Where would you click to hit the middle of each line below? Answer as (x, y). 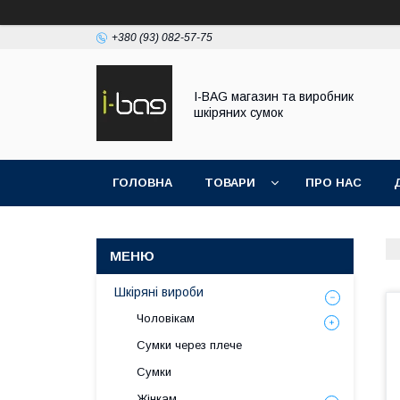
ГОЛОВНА (142, 183)
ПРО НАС (333, 183)
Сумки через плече (189, 345)
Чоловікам (166, 318)
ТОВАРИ (230, 183)
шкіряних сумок (238, 112)
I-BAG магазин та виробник (274, 96)
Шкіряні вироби (159, 292)
